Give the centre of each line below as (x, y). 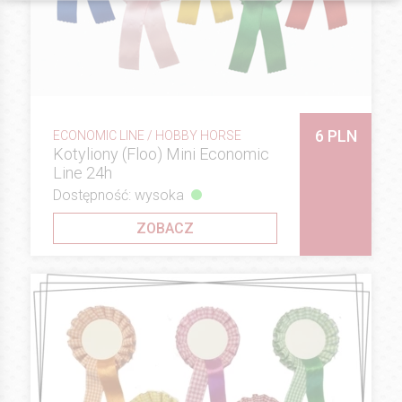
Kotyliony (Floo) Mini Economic (161, 153)
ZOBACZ (165, 229)
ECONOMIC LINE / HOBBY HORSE (147, 135)
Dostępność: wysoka (118, 196)
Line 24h (83, 172)
